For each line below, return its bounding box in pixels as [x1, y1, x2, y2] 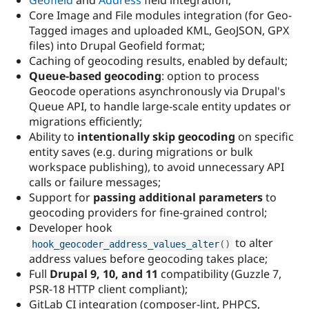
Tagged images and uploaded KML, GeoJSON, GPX [29, 23, 289, 39]
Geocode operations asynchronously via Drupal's [29, 83, 286, 99]
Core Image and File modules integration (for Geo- [29, 8, 292, 23]
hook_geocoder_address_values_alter [31, 238, 219, 250]
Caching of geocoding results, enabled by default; [29, 53, 288, 69]
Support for [29, 190, 93, 206]
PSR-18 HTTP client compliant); [29, 281, 188, 297]
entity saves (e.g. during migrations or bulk [29, 144, 253, 160]
